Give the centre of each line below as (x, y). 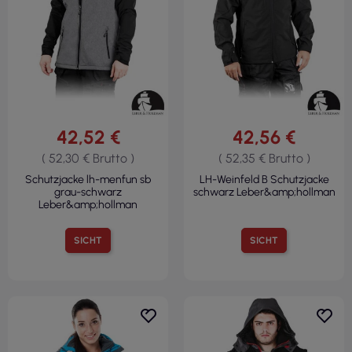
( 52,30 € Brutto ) (88, 158)
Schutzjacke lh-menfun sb (88, 179)
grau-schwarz (88, 192)
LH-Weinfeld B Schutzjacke (264, 179)
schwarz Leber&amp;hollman (264, 192)
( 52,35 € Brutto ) (264, 158)
